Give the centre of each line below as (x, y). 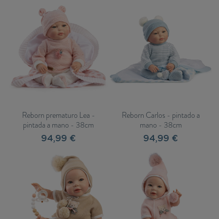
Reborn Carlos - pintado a (161, 115)
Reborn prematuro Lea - (58, 115)
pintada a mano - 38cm (58, 125)
